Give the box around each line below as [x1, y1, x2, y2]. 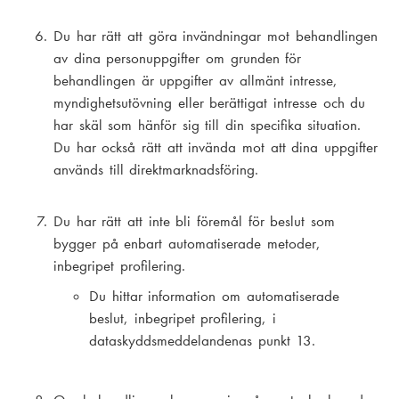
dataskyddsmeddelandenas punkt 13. [89, 330, 316, 350]
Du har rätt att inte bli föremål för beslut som [53, 212, 336, 232]
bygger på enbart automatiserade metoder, [53, 234, 321, 254]
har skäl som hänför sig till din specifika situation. [53, 116, 362, 135]
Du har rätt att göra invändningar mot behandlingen [53, 27, 378, 46]
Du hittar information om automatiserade [89, 286, 339, 305]
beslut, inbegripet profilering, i [89, 308, 277, 328]
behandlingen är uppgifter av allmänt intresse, [53, 71, 338, 91]
